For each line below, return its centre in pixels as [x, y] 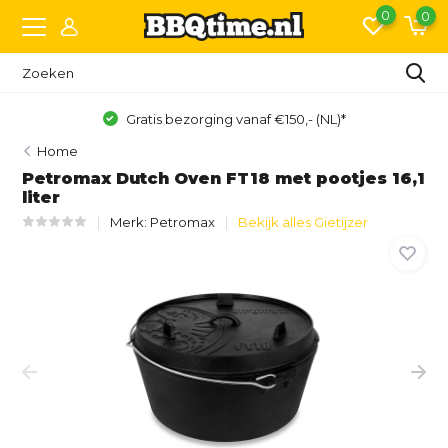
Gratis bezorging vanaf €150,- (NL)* [234, 119]
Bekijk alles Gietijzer [303, 222]
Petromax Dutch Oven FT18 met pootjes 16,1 [224, 178]
